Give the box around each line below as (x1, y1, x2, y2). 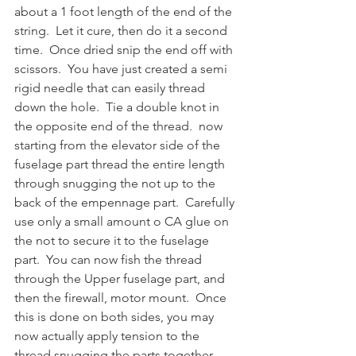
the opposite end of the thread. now (14, 118, 226, 133)
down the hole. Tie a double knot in (14, 99, 222, 114)
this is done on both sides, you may (14, 308, 217, 324)
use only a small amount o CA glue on (14, 213, 232, 229)
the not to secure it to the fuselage (14, 232, 212, 248)
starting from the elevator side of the (14, 137, 223, 153)
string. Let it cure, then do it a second (14, 22, 230, 38)
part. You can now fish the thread (14, 251, 205, 267)
